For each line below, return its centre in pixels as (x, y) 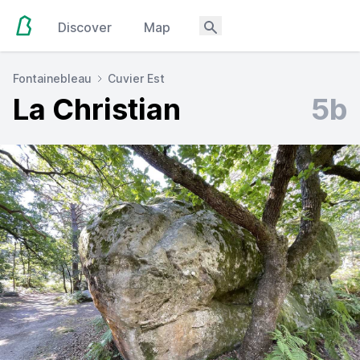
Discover (85, 27)
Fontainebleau (52, 78)
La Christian (97, 109)
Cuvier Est (136, 78)
